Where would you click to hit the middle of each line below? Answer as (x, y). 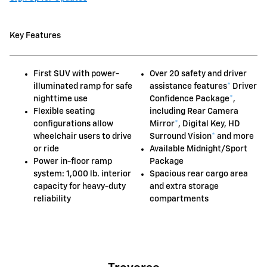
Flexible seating (64, 111)
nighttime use (60, 99)
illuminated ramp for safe (83, 86)
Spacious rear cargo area (199, 174)
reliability (52, 199)
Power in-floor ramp (73, 161)
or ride (46, 149)
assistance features (188, 86)
